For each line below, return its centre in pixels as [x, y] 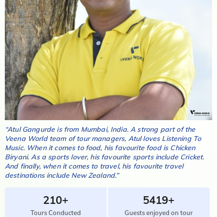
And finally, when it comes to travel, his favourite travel [94, 166]
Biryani [16, 157]
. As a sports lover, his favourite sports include [104, 157]
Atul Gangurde [31, 129]
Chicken [183, 148]
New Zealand [93, 175]
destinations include [38, 175]
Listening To [182, 139]
